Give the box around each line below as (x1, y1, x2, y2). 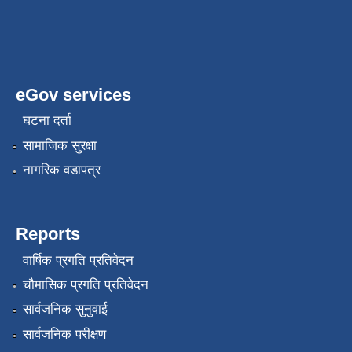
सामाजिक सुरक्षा (22, 137, 97, 153)
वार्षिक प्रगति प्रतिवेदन (22, 252, 134, 268)
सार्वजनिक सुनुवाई (22, 302, 108, 317)
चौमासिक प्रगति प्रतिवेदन (22, 277, 148, 293)
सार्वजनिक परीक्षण (22, 326, 106, 342)
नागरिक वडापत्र (22, 163, 101, 178)
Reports (16, 224, 80, 244)
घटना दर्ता (22, 113, 71, 129)
